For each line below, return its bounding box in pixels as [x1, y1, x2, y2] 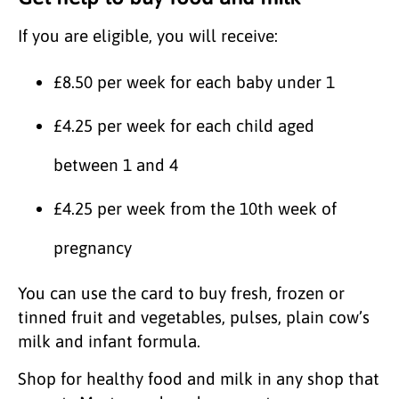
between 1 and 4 [53, 154, 178, 175]
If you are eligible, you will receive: [18, 25, 278, 45]
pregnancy [53, 237, 132, 257]
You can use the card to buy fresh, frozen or [18, 282, 345, 303]
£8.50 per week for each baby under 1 [53, 71, 335, 92]
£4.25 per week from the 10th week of [53, 198, 337, 218]
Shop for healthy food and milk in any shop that [18, 368, 379, 388]
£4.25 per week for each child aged [53, 115, 314, 135]
